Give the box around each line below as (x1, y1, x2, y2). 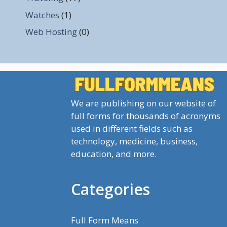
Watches (25, 9, 59, 21)
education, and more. (71, 147, 157, 160)
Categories (71, 178, 150, 200)
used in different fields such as (71, 122, 193, 134)
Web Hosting (25, 26, 77, 38)
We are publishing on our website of (71, 97, 216, 109)
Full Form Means (71, 214, 138, 226)
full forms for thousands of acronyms (71, 109, 220, 122)
